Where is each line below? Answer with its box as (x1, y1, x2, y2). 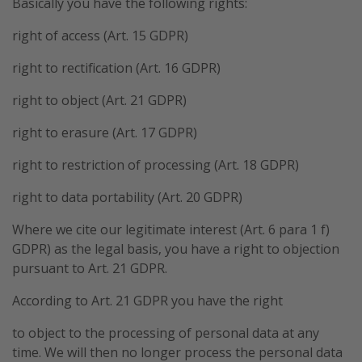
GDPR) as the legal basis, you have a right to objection (12, 239, 339, 258)
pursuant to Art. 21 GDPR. (12, 259, 167, 277)
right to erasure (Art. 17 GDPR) (12, 123, 197, 141)
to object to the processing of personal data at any (12, 323, 319, 342)
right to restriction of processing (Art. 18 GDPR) (12, 155, 299, 174)
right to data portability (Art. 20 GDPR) (12, 187, 242, 206)
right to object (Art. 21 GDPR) (12, 90, 187, 109)
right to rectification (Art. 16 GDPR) (12, 58, 221, 77)
